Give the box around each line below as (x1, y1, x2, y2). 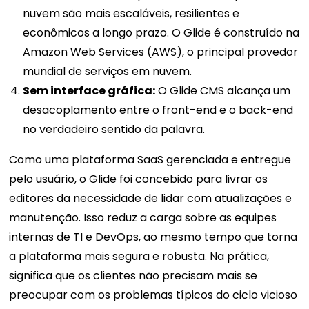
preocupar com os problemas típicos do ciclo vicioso (9, 287, 298, 303)
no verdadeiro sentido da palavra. (23, 121, 206, 138)
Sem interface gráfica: (23, 83, 156, 99)
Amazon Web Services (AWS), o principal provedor (23, 44, 299, 61)
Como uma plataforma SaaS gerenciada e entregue (9, 152, 292, 168)
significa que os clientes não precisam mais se (9, 268, 258, 284)
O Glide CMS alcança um (155, 83, 291, 99)
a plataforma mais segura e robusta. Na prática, (9, 248, 270, 265)
